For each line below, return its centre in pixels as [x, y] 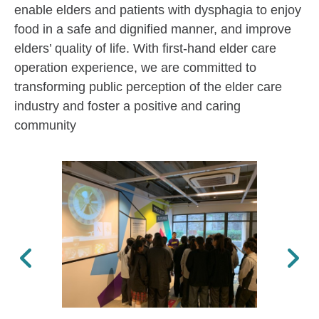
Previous [62, 248]
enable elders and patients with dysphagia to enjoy [158, 10]
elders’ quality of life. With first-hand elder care [145, 49]
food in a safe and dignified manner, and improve [153, 30]
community [45, 126]
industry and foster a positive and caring [127, 106]
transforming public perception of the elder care [148, 87]
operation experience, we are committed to [135, 68]
